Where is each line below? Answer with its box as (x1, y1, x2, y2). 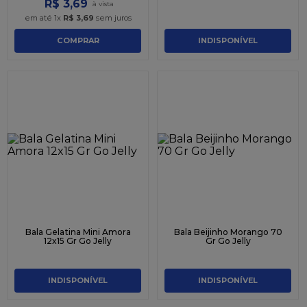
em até (24, 12, 54, 23)
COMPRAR (56, 36, 99, 46)
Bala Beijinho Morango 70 (173, 226, 282, 237)
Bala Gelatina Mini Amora (25, 226, 131, 237)
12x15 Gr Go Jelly (44, 235, 112, 246)
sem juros (93, 12, 132, 23)
